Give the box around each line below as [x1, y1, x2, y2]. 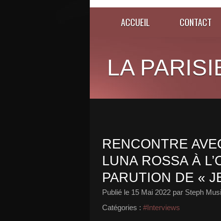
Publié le [102, 188, 131, 196]
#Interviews [143, 203, 180, 212]
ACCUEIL [121, 15, 150, 29]
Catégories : [102, 203, 141, 212]
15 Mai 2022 [131, 188, 171, 196]
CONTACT [180, 15, 212, 29]
